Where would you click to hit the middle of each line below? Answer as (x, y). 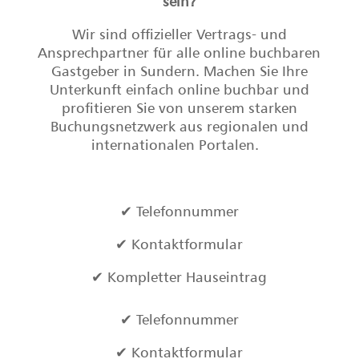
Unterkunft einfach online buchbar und (179, 89)
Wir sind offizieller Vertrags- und (179, 34)
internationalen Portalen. (179, 145)
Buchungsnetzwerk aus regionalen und (179, 126)
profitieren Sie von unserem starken (179, 108)
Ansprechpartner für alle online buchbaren (179, 52)
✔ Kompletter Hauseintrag (179, 277)
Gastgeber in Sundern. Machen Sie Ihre (179, 71)
